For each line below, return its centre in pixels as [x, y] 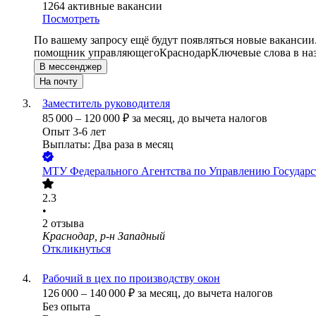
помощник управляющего [97, 53]
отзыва [67, 224]
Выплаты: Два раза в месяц [108, 145]
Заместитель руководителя [106, 104]
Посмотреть [71, 19]
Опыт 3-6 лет [74, 132]
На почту [59, 82]
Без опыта [66, 307]
